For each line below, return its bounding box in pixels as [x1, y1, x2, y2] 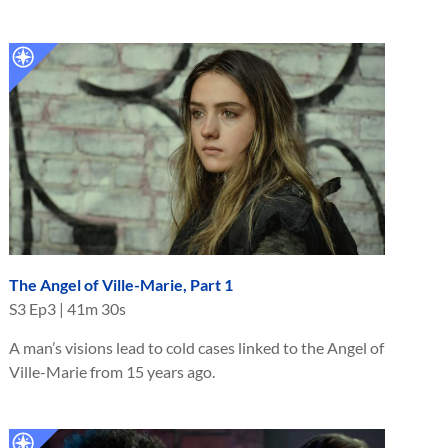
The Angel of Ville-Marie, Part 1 [9, 274, 233, 294]
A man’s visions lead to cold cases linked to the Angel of [9, 337, 384, 357]
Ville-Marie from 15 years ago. [9, 361, 215, 381]
